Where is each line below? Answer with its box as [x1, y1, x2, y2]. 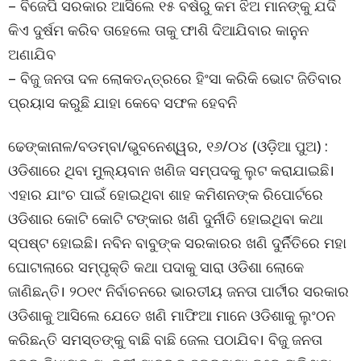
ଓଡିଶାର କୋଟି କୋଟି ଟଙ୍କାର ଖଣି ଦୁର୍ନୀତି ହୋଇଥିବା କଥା [8, 209, 323, 228]
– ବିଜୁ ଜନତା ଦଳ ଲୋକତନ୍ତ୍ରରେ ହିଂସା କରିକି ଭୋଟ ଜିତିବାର [8, 68, 342, 88]
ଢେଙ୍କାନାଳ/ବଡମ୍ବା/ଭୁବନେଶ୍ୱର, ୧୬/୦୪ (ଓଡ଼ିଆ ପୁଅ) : [8, 136, 328, 156]
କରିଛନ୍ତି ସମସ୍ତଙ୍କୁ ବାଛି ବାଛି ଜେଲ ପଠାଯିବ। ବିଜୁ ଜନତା [8, 330, 322, 349]
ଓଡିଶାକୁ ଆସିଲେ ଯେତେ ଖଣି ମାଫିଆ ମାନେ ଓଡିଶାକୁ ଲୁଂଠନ [8, 305, 335, 325]
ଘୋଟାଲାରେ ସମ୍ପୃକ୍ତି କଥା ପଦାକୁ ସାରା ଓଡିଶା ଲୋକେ [8, 257, 304, 276]
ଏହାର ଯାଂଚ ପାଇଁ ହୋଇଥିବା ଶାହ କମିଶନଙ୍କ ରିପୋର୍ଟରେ [8, 185, 323, 204]
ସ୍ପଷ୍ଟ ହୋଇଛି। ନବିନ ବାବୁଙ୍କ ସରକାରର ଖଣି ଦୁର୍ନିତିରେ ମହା [8, 233, 346, 252]
